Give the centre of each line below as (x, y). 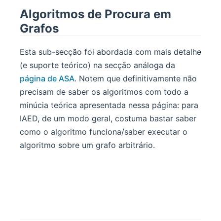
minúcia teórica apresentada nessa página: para (109, 105)
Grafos (39, 28)
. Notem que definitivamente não (136, 79)
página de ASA (47, 79)
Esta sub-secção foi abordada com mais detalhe (110, 52)
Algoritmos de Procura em (95, 14)
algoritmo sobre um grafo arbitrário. (87, 145)
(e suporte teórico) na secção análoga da (97, 65)
